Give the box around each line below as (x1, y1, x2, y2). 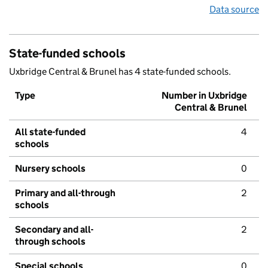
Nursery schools (15, 163, 86, 175)
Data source (209, 4, 259, 16)
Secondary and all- (15, 224, 93, 236)
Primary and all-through (15, 187, 115, 199)
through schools (15, 236, 86, 248)
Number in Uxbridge (162, 90, 247, 102)
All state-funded (15, 126, 86, 138)
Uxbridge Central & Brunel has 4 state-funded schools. (9, 66, 231, 78)
